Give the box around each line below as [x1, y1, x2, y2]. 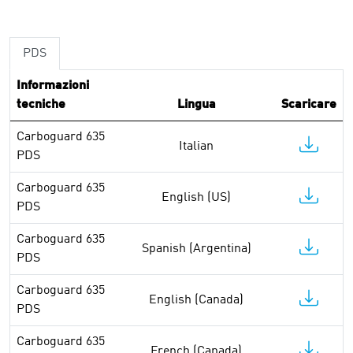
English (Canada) [149, 294, 243, 307]
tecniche [17, 98, 65, 111]
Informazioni [17, 80, 89, 92]
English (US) [162, 191, 231, 204]
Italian [179, 140, 214, 153]
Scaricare [281, 98, 336, 111]
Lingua [176, 98, 216, 111]
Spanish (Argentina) [141, 243, 251, 255]
